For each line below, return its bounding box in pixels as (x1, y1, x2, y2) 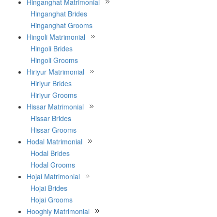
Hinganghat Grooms (31, 20, 93, 30)
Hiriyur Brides (31, 78, 72, 88)
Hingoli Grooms (31, 55, 78, 65)
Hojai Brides (31, 183, 67, 193)
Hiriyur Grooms (31, 90, 77, 100)
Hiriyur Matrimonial (27, 67, 84, 77)
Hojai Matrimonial (27, 171, 80, 181)
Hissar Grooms (31, 125, 77, 135)
